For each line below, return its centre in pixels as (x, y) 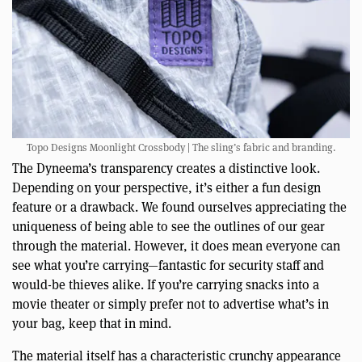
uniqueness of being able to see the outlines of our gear (168, 227)
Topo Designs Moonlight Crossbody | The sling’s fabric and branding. (181, 148)
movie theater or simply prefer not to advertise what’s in (170, 305)
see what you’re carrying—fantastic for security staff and (168, 266)
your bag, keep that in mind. (92, 324)
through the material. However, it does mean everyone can (176, 246)
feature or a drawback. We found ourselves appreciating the (179, 208)
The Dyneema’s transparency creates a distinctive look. (166, 169)
